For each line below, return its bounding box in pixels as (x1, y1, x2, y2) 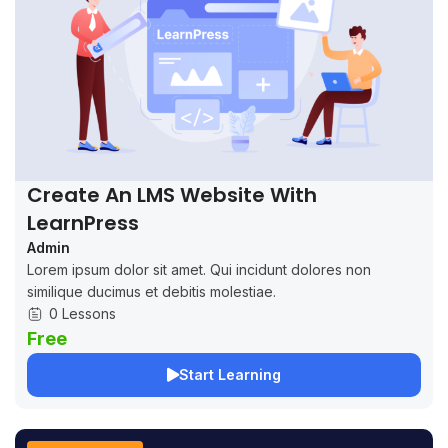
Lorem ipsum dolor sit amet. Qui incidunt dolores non (27, 261, 371, 279)
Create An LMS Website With (27, 181, 317, 210)
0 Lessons (49, 305, 116, 323)
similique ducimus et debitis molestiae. (27, 283, 276, 301)
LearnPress (27, 209, 139, 238)
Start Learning (179, 366, 281, 384)
